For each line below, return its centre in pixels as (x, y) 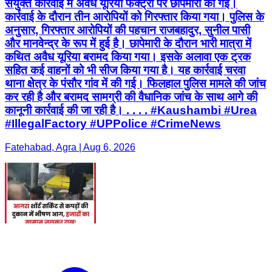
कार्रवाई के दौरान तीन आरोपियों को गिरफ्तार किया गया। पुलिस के (134, 16)
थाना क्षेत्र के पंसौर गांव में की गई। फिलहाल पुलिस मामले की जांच (135, 83)
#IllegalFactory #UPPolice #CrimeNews (113, 123)
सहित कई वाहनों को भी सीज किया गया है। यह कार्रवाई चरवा (125, 70)
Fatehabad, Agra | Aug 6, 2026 (70, 147)
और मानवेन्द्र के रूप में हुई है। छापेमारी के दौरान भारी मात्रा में (128, 43)
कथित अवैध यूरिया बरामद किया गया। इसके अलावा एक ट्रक (128, 56)
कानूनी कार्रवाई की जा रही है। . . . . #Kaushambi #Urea (131, 110)
